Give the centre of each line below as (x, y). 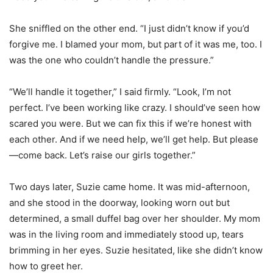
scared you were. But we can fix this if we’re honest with (130, 124)
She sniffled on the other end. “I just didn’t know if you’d (129, 29)
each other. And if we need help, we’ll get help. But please (134, 140)
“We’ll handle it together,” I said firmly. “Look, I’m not (120, 92)
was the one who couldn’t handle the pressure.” (112, 60)
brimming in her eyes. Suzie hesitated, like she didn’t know (136, 250)
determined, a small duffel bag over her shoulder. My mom (135, 219)
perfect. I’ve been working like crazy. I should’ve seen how (135, 108)
